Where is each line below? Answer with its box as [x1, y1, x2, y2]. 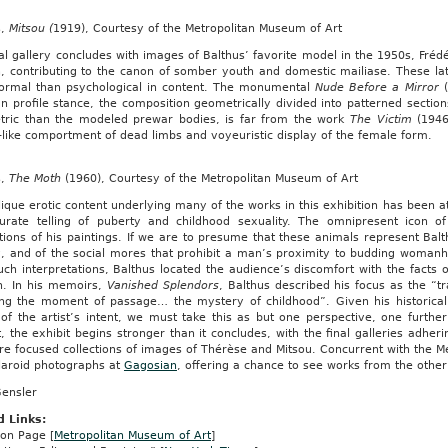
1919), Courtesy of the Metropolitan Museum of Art [52, 22, 342, 35]
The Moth [8, 172, 65, 185]
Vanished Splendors [106, 279, 219, 292]
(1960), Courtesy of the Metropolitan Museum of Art [64, 172, 358, 185]
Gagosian [123, 359, 177, 372]
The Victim [350, 113, 418, 126]
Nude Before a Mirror [315, 81, 444, 94]
